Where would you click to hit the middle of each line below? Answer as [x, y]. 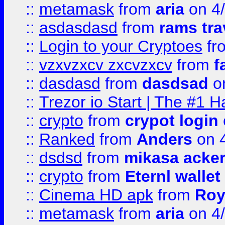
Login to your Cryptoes [121, 46]
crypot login [172, 121]
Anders [164, 139]
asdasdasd [78, 28]
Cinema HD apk [96, 195]
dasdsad [175, 83]
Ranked [67, 139]
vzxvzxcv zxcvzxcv [106, 65]
